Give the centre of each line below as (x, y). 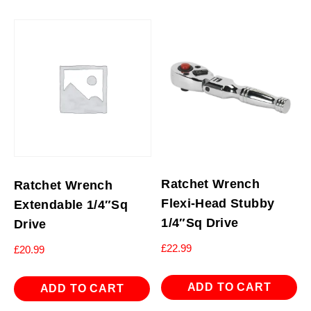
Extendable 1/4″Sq (71, 205)
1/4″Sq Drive (200, 223)
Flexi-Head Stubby (218, 204)
